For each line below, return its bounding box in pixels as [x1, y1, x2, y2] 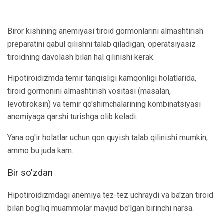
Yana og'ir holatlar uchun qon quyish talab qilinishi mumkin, [7, 132, 208, 142]
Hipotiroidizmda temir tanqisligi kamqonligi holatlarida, [7, 73, 196, 83]
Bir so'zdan [7, 167, 53, 179]
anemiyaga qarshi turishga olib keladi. [7, 111, 137, 121]
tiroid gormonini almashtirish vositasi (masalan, [7, 86, 171, 96]
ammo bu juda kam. [7, 145, 73, 155]
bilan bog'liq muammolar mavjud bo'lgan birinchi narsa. [7, 203, 194, 213]
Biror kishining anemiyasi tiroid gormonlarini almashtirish [7, 26, 203, 36]
